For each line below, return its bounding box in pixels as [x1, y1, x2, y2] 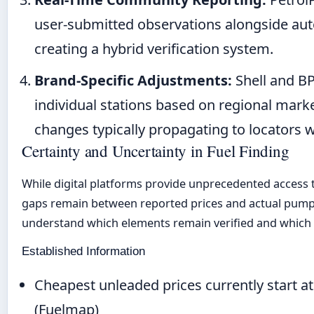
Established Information [22, 245, 145, 259]
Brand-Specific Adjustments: [34, 71, 233, 90]
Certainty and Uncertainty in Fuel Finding [22, 140, 289, 162]
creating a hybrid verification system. [34, 39, 274, 59]
